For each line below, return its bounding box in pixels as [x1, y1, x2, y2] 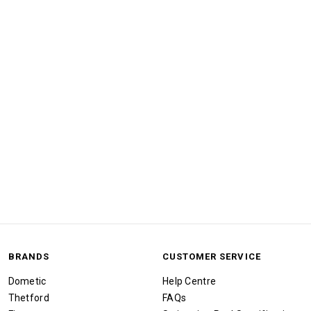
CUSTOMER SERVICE [162, 251, 261, 262]
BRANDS [8, 251, 49, 262]
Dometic [8, 275, 47, 287]
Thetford [8, 292, 49, 303]
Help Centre [162, 275, 217, 287]
